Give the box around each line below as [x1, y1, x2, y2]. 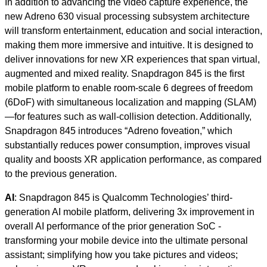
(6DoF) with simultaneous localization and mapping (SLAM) [5, 97, 256, 107]
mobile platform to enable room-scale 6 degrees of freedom [5, 83, 253, 93]
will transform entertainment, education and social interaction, [5, 26, 262, 36]
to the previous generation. [5, 169, 119, 179]
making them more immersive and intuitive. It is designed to [5, 40, 253, 50]
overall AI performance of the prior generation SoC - [5, 221, 221, 231]
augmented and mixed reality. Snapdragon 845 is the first [5, 69, 244, 79]
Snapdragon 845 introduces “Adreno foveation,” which [5, 126, 232, 136]
